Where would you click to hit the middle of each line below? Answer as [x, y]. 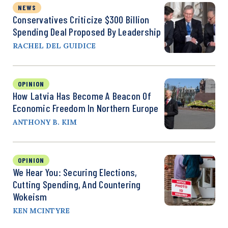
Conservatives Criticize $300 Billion [81, 19]
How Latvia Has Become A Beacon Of [82, 95]
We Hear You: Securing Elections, [75, 172]
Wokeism [30, 196]
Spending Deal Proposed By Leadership [87, 31]
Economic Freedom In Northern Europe [86, 108]
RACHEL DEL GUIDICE [54, 46]
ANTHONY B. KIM [45, 122]
